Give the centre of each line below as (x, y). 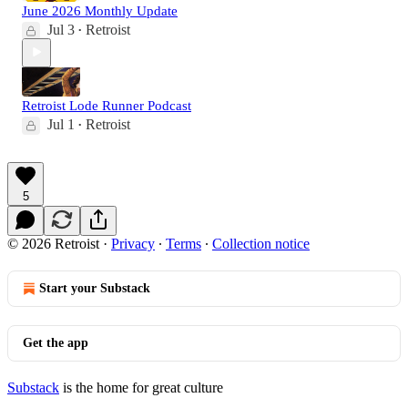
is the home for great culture (141, 387)
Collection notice (261, 243)
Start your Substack (95, 288)
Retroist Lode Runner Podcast (107, 105)
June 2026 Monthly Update (100, 10)
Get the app (56, 342)
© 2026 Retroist (53, 243)
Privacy (133, 243)
